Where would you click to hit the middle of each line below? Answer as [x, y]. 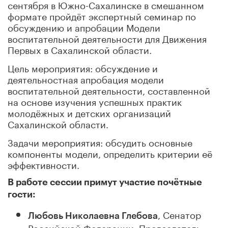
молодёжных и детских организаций [89, 112]
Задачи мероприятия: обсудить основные [100, 141]
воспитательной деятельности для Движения [107, 37]
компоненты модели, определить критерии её [110, 152]
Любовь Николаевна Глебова [93, 216]
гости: [22, 194]
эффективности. [44, 164]
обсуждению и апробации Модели [84, 26]
